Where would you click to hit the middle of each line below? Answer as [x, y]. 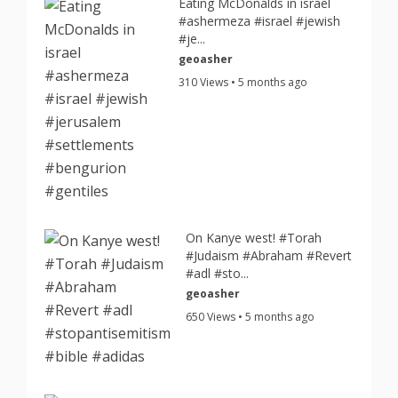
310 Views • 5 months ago [243, 82]
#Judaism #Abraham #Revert [269, 255]
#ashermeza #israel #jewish [260, 21]
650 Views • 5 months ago [251, 317]
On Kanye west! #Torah [254, 238]
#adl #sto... [218, 273]
